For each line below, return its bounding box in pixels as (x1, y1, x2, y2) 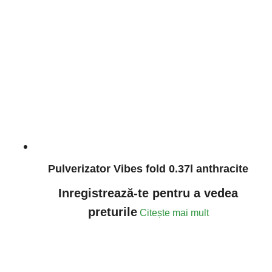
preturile (87, 205, 137, 219)
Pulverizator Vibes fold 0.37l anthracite (48, 162, 248, 175)
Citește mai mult (139, 207, 209, 218)
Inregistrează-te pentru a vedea (58, 186, 238, 200)
